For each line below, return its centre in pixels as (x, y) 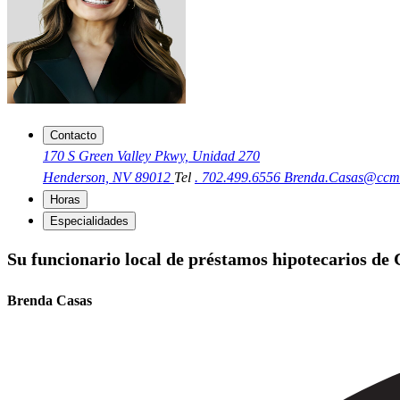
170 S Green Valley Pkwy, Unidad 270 (151, 156)
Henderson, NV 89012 (108, 178)
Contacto (73, 136)
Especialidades (89, 221)
